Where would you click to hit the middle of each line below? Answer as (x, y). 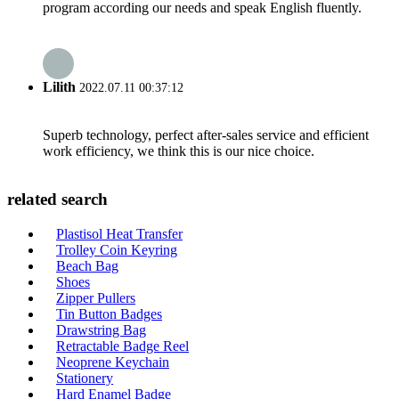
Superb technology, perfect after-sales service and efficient (206, 135)
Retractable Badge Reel (122, 346)
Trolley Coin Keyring (117, 249)
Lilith (59, 86)
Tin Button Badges (109, 313)
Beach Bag (87, 265)
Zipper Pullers (96, 297)
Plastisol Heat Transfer (119, 233)
